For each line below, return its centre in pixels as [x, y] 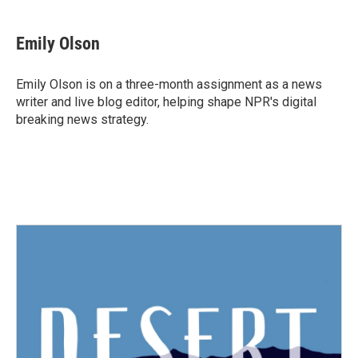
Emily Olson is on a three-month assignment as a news [169, 85]
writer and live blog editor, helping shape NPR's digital [166, 102]
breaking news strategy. [82, 120]
